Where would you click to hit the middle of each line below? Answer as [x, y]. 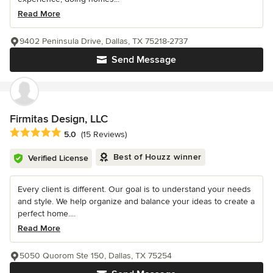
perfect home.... [47, 214]
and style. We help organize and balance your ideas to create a [136, 202]
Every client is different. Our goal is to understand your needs [134, 190]
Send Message [144, 60]
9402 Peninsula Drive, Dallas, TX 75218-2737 [104, 41]
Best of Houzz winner [157, 157]
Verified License [58, 158]
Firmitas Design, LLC [59, 119]
